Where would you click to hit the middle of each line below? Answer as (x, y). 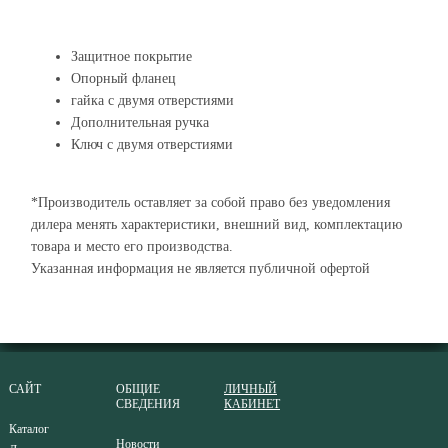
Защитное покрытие (131, 56)
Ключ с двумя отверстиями (152, 144)
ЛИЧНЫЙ (250, 389)
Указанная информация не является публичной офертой (200, 268)
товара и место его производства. (132, 246)
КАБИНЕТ (251, 404)
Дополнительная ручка (140, 122)
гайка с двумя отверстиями (152, 100)
